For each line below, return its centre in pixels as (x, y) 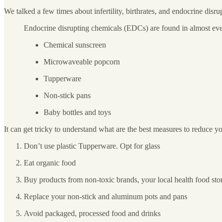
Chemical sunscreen (76, 45)
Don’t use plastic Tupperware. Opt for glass (92, 146)
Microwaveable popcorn (82, 61)
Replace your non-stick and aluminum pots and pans (106, 196)
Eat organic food (50, 163)
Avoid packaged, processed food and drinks (92, 213)
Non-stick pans (68, 95)
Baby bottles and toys (77, 112)
